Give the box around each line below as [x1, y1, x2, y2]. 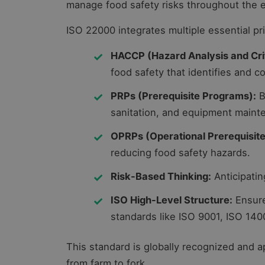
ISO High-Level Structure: [111, 194, 232, 206]
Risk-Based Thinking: [111, 170, 211, 183]
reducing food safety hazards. [111, 147, 250, 159]
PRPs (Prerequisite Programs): [111, 90, 256, 102]
